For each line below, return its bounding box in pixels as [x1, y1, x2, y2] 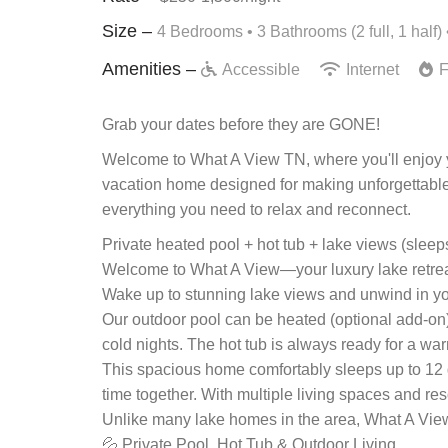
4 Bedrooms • [157, 23, 257, 40]
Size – [102, 21, 157, 41]
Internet [342, 61, 403, 78]
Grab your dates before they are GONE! [102, 116, 380, 133]
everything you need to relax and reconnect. [102, 201, 411, 218]
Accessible [219, 61, 304, 78]
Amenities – [102, 59, 201, 79]
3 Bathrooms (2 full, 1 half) [257, 23, 442, 40]
